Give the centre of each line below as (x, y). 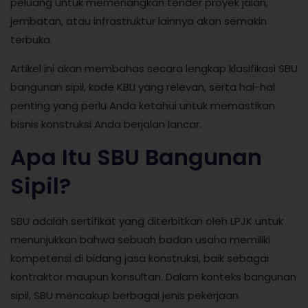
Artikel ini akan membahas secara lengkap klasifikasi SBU (154, 68)
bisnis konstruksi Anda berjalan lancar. (106, 124)
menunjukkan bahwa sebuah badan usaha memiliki (140, 240)
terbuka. (31, 40)
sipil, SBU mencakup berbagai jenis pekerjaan (124, 296)
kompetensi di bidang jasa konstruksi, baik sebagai (140, 258)
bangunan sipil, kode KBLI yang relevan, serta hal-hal (143, 87)
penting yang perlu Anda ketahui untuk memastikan (143, 105)
